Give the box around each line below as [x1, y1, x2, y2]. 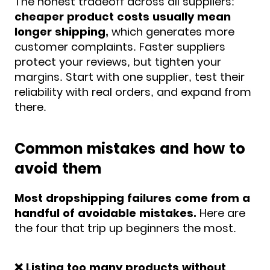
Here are [196, 205, 245, 221]
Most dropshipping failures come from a [14, 190, 250, 206]
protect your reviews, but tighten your [14, 54, 221, 69]
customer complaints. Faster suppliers [14, 39, 225, 54]
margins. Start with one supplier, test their [14, 69, 245, 84]
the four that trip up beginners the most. [14, 220, 236, 236]
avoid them [14, 158, 101, 178]
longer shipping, [14, 24, 108, 39]
